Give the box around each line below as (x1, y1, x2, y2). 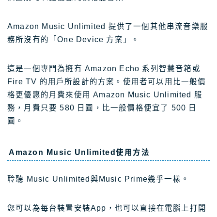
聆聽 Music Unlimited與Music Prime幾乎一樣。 (7, 175, 189, 184)
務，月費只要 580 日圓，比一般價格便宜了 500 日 (7, 103, 197, 112)
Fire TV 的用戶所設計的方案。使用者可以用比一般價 (7, 77, 206, 86)
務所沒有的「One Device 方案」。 (7, 35, 140, 44)
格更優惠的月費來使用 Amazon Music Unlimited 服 (7, 90, 202, 99)
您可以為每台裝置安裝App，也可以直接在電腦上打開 (7, 204, 206, 213)
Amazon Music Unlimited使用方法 (9, 148, 150, 157)
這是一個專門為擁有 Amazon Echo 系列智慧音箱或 (7, 64, 201, 73)
